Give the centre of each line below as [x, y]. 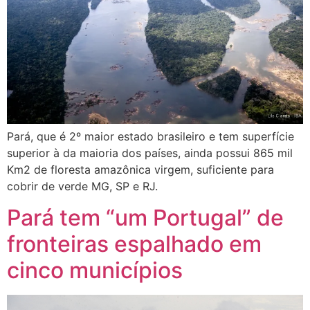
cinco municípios [95, 270]
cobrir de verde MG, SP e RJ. [82, 186]
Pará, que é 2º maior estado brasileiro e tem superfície [151, 137]
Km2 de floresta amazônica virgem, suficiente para [140, 170]
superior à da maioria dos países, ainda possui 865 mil [150, 153]
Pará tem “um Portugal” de [145, 217]
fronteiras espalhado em [134, 244]
